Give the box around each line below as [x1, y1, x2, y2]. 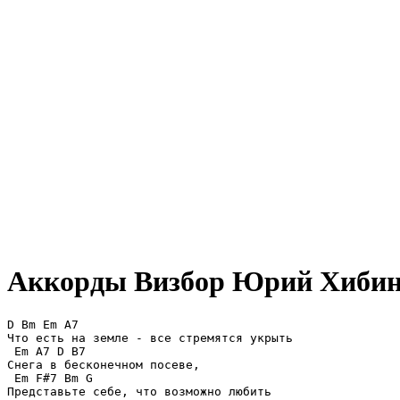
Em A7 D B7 [7, 344, 86, 358]
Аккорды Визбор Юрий [7, 265, 312, 298]
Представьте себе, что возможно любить [7, 384, 271, 398]
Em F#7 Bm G [7, 371, 93, 385]
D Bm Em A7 [7, 317, 79, 331]
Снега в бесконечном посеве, [7, 357, 200, 371]
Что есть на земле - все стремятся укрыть [7, 330, 293, 345]
